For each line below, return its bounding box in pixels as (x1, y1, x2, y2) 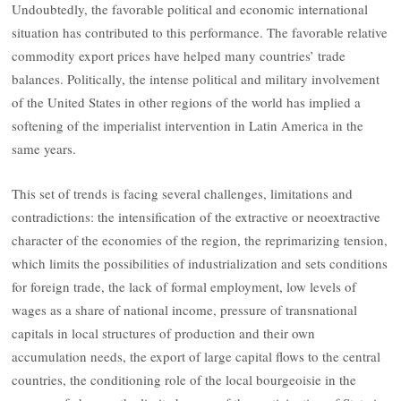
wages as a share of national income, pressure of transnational (12, 300, 358, 319)
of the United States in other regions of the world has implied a (12, 92, 362, 111)
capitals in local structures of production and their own (12, 323, 316, 342)
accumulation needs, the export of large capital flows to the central (12, 346, 381, 365)
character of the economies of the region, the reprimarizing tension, (12, 230, 388, 249)
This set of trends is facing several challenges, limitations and (12, 183, 354, 202)
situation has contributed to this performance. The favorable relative (12, 22, 388, 41)
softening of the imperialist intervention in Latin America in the (12, 115, 364, 134)
